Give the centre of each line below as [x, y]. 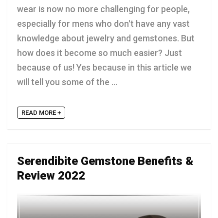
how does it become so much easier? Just [100, 53]
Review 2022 [51, 176]
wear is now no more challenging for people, [103, 9]
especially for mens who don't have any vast [103, 24]
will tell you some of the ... [67, 82]
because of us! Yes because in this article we [104, 68]
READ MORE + [41, 113]
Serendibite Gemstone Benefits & [105, 161]
